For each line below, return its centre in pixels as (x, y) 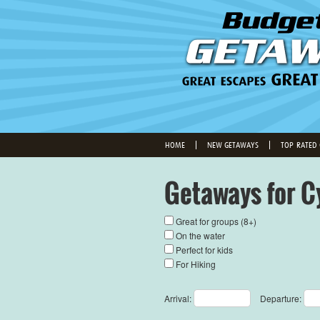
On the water (201, 235)
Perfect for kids (205, 250)
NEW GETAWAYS (232, 145)
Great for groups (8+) (217, 221)
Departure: (281, 298)
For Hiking (196, 264)
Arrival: (179, 298)
